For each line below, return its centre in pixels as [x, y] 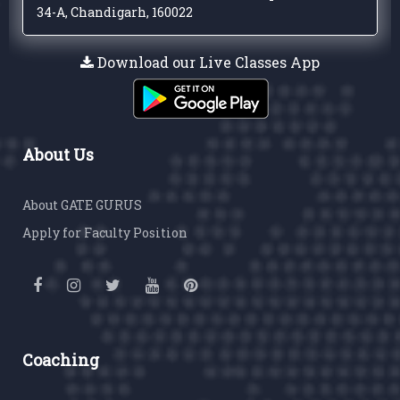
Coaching [61, 360]
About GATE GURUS [82, 205]
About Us [58, 155]
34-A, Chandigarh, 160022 [115, 12]
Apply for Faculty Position [105, 233]
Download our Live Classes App [207, 62]
